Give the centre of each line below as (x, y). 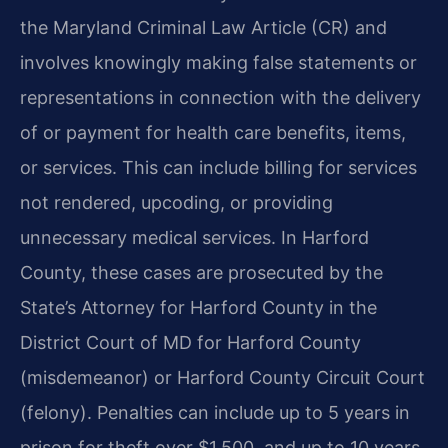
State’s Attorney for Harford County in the (198, 308)
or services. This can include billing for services (218, 168)
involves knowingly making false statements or (218, 63)
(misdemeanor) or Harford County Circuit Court (222, 378)
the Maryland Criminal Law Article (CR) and (203, 28)
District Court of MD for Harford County (190, 343)
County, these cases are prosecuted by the (201, 273)
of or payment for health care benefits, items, (213, 133)
